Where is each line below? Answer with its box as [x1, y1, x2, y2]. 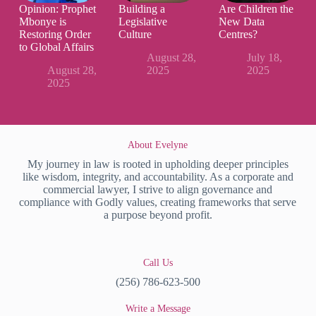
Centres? [218, 28, 257, 41]
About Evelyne [128, 139, 188, 151]
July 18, [246, 51, 282, 64]
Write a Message [125, 303, 190, 315]
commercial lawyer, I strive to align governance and [43, 183, 273, 196]
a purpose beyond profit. [103, 209, 212, 221]
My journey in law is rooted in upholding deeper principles [27, 158, 288, 171]
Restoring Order [18, 28, 91, 41]
